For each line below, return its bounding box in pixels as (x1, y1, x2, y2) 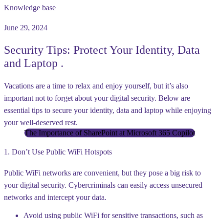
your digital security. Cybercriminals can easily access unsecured (4, 181, 202, 190)
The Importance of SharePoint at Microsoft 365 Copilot (24, 128, 195, 137)
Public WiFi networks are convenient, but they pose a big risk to (4, 169, 201, 177)
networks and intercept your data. (4, 193, 107, 202)
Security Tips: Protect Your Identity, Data (4, 43, 200, 56)
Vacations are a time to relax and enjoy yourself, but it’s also (4, 81, 188, 90)
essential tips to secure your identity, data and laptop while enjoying (4, 106, 211, 114)
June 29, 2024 (4, 23, 47, 32)
